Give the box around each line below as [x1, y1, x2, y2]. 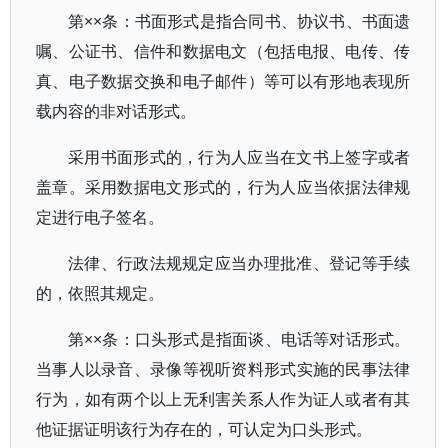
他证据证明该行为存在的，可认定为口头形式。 [36, 418, 372, 440]
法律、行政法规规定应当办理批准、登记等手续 [68, 252, 411, 274]
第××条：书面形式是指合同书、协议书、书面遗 [68, 10, 411, 32]
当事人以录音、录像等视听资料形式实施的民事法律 [36, 358, 411, 380]
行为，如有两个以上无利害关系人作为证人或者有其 [36, 388, 411, 410]
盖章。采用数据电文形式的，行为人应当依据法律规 [36, 176, 411, 198]
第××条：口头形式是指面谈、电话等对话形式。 [68, 328, 411, 350]
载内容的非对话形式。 [36, 100, 196, 122]
